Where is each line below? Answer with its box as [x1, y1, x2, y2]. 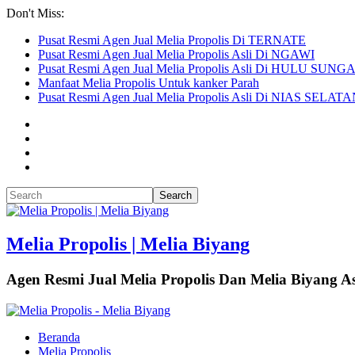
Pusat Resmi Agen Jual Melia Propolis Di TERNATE [38, 33, 306, 47]
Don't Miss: [6, 6, 64, 20]
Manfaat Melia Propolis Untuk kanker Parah [38, 76, 259, 90]
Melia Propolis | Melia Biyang [6, 233, 250, 254]
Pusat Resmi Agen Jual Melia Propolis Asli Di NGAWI [38, 48, 315, 61]
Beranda [38, 330, 80, 344]
